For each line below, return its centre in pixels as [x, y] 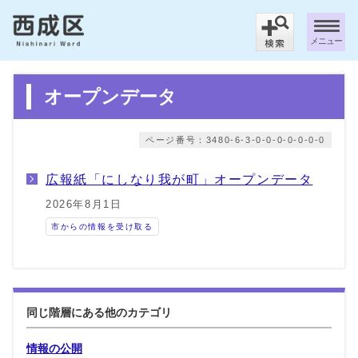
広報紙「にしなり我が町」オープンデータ [179, 179]
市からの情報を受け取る [102, 226]
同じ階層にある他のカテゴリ [99, 312]
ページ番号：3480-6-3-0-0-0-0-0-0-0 [235, 139]
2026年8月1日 [84, 204]
